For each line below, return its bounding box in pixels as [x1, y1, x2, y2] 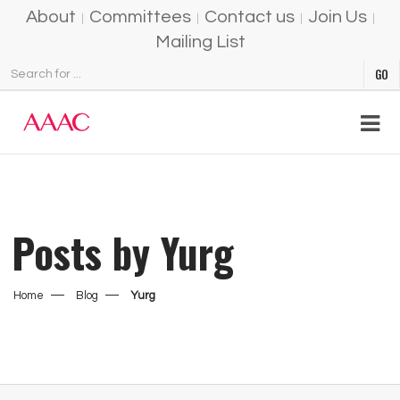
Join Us [308, 8, 367, 26]
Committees [89, 8, 191, 26]
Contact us [204, 8, 295, 26]
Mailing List [154, 33, 246, 51]
